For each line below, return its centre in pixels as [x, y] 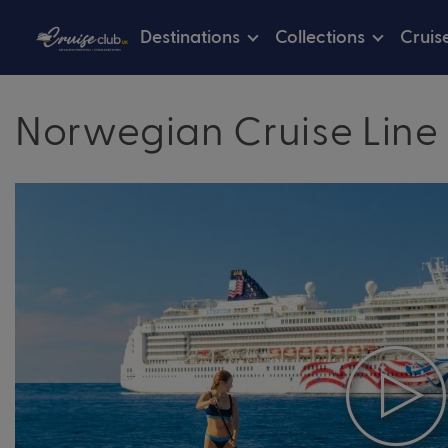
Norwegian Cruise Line [227, 129]
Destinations [190, 35]
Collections [319, 35]
